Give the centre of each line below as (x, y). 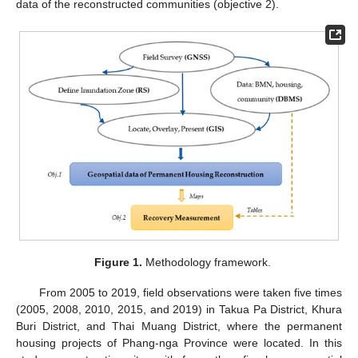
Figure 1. (118, 263)
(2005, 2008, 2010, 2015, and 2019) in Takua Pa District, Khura (179, 310)
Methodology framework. (206, 263)
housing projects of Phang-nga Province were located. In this (179, 343)
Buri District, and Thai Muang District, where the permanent (179, 326)
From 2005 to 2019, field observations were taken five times (190, 293)
